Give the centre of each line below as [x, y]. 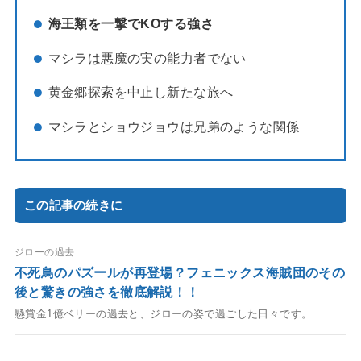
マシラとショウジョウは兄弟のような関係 [174, 126]
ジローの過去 [44, 253]
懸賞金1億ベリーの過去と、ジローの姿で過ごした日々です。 [163, 314]
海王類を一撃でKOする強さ [131, 24]
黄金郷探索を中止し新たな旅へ [141, 92]
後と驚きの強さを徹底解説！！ [107, 293]
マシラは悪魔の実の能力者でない [147, 58]
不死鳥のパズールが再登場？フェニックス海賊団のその [180, 273]
